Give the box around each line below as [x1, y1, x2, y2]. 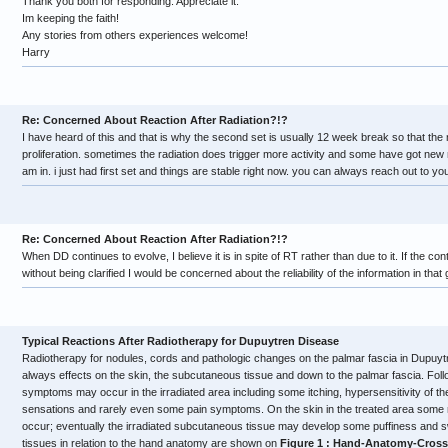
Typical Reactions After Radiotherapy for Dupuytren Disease [22, 335, 339, 347]
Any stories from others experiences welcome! [22, 29, 248, 41]
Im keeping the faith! [22, 12, 119, 24]
